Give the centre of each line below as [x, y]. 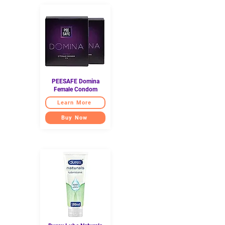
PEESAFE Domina [75, 81]
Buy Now [74, 118]
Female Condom [75, 89]
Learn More [74, 102]
